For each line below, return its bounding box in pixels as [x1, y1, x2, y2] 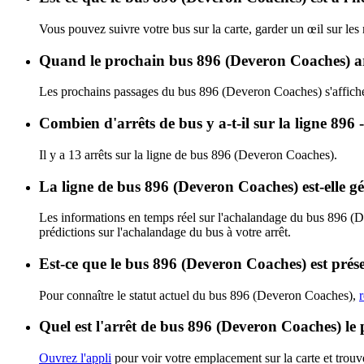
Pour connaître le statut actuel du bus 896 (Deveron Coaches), [39, 288, 359, 302]
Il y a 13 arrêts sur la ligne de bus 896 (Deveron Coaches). [39, 147, 337, 162]
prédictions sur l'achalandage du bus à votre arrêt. [39, 225, 291, 240]
